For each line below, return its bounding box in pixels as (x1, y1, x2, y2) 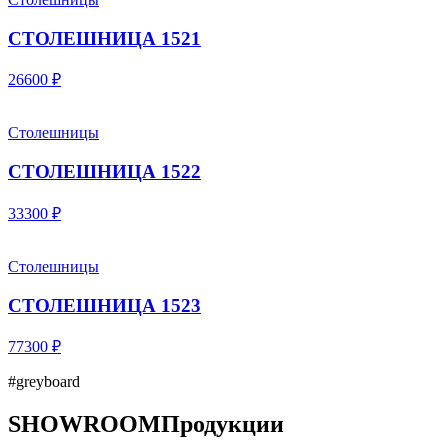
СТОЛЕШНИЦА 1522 (8, 161, 201, 183)
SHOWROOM (8, 411, 161, 438)
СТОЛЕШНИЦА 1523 (8, 294, 201, 316)
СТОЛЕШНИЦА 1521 (8, 27, 201, 49)
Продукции (161, 411, 284, 438)
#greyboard (8, 373, 80, 391)
